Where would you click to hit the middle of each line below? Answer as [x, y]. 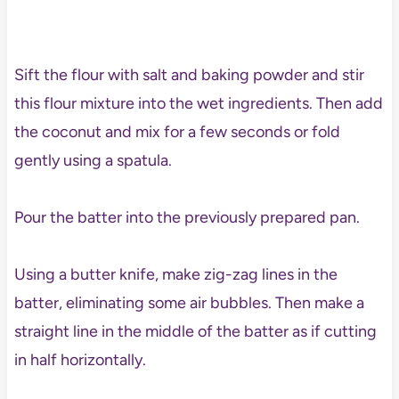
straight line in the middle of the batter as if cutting [195, 332]
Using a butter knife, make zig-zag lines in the [175, 275]
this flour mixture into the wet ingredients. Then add [198, 104]
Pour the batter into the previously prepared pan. [187, 218]
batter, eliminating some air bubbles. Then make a [189, 303]
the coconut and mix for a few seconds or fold [177, 132]
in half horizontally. [80, 360]
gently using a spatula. [93, 161]
